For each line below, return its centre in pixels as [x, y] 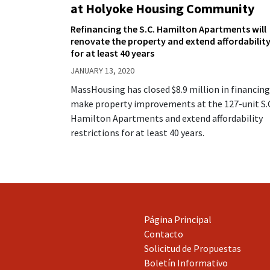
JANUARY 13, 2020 [102, 70]
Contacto [164, 234]
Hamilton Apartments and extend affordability [167, 118]
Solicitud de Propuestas [193, 248]
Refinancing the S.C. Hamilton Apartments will [168, 29]
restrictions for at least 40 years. [137, 132]
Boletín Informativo [186, 262]
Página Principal [178, 219]
